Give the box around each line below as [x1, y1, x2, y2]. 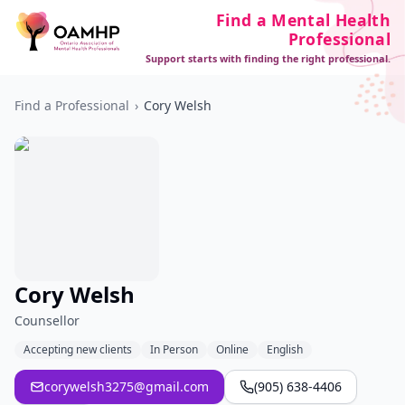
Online [216, 342, 249, 357]
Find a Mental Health [215, 9, 391, 31]
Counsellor [14, 312, 80, 329]
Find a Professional [14, 97, 129, 114]
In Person [150, 342, 198, 357]
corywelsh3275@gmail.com [44, 378, 209, 395]
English [267, 342, 303, 357]
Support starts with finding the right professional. [146, 52, 391, 65]
